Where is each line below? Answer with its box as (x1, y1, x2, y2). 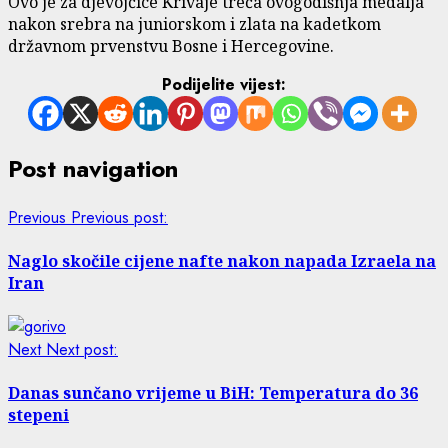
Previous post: (71, 205, 168, 229)
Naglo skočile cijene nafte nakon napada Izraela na (8, 249, 436, 272)
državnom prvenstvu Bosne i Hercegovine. (8, 34, 334, 57)
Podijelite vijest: (162, 72, 286, 96)
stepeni (8, 404, 69, 427)
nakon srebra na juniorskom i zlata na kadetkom (8, 12, 381, 35)
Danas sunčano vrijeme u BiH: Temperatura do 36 (8, 382, 418, 405)
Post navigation (8, 150, 178, 186)
